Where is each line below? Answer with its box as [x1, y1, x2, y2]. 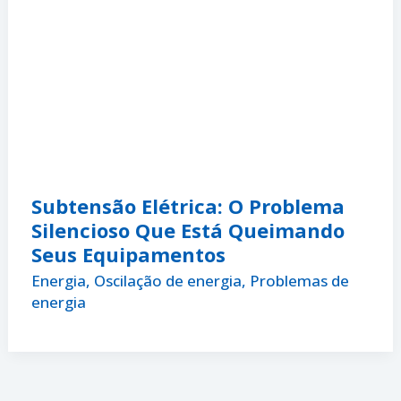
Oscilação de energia [93, 270, 242, 292]
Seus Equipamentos [30, 240, 226, 268]
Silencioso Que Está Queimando [30, 216, 345, 243]
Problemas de [249, 270, 349, 292]
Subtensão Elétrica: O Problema [30, 192, 345, 219]
